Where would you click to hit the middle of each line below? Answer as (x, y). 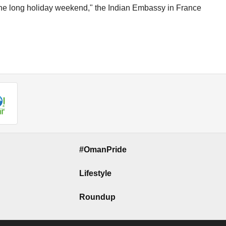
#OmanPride (103, 150)
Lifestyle (95, 173)
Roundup (97, 197)
